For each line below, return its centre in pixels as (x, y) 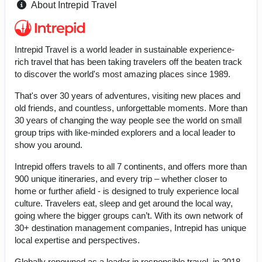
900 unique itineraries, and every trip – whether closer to (121, 179)
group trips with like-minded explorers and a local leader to (125, 133)
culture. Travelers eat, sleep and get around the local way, (124, 204)
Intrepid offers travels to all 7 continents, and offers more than (131, 167)
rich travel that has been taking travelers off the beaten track (128, 62)
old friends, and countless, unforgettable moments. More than (131, 108)
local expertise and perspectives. (77, 240)
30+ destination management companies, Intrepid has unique (130, 228)
